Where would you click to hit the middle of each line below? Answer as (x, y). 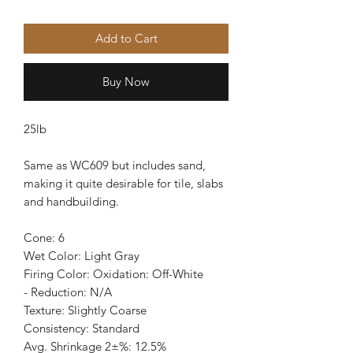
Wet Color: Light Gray (82, 256)
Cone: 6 (44, 238)
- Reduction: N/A (68, 292)
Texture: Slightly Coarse (85, 310)
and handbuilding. (71, 202)
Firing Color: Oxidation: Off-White (113, 274)
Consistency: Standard (82, 329)
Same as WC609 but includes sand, (115, 165)
